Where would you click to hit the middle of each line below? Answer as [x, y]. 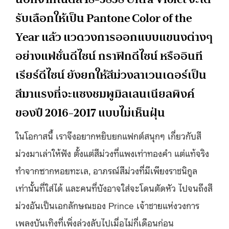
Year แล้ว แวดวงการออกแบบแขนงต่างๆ [114, 37]
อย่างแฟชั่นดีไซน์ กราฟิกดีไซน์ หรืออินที [109, 56]
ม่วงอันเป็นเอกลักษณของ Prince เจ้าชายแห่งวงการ [107, 205]
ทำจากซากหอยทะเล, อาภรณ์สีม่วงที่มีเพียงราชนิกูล [106, 170]
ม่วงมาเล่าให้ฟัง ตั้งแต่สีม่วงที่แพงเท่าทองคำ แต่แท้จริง [112, 153]
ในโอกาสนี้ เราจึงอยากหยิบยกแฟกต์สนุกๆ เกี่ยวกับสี [108, 135]
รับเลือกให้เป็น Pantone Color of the [104, 18]
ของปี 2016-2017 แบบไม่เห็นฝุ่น [90, 112]
